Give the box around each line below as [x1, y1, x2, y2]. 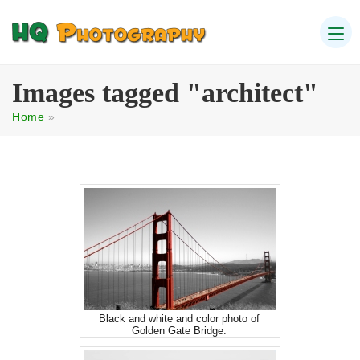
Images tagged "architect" [12, 77, 318, 108]
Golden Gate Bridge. [131, 325, 227, 337]
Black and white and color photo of [98, 313, 260, 325]
